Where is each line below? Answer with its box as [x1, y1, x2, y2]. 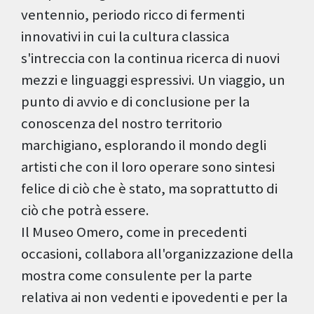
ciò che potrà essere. [21, 201, 149, 220]
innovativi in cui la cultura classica [21, 27, 229, 46]
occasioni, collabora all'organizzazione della [21, 245, 293, 264]
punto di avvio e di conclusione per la [21, 93, 250, 111]
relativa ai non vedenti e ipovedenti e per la [21, 288, 287, 307]
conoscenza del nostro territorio [21, 114, 222, 133]
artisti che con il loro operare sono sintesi [21, 158, 275, 177]
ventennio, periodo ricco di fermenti [21, 6, 245, 25]
